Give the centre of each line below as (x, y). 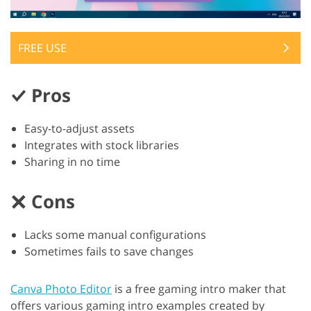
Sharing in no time (72, 162)
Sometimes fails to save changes (109, 252)
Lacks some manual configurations (115, 235)
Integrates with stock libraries (102, 145)
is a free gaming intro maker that (199, 289)
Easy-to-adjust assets (79, 129)
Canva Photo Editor (61, 289)
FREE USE (42, 48)
